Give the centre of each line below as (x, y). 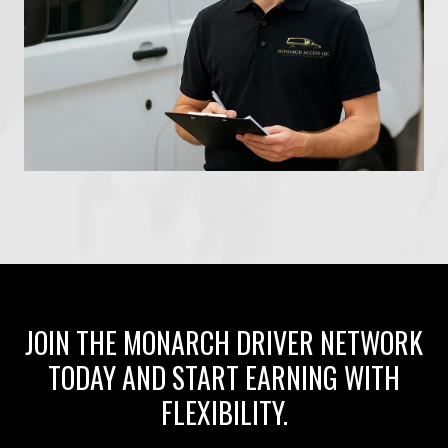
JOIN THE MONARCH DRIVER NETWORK (224, 342)
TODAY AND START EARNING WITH (224, 377)
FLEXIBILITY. (224, 412)
